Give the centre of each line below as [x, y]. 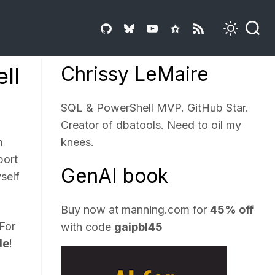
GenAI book [115, 176]
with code [88, 227]
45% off [232, 210]
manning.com [156, 210]
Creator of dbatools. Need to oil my [151, 125]
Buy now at [91, 210]
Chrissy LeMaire [135, 74]
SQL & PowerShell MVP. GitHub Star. [155, 108]
